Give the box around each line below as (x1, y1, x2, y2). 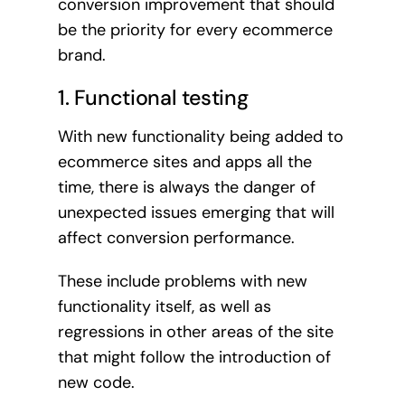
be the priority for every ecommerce (57, 19, 333, 42)
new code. (57, 371, 135, 393)
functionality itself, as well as (57, 295, 271, 317)
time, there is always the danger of (57, 175, 316, 198)
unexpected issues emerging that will (57, 201, 334, 223)
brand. (57, 44, 106, 67)
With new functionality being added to (57, 125, 344, 147)
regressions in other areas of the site (57, 320, 334, 343)
